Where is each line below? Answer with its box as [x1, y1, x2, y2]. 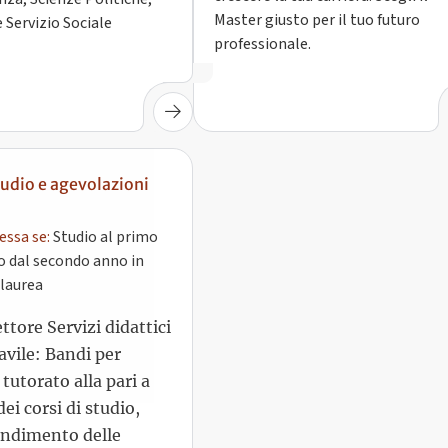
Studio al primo [49, 209, 158, 232]
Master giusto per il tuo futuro [214, 9, 421, 32]
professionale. [214, 33, 312, 56]
